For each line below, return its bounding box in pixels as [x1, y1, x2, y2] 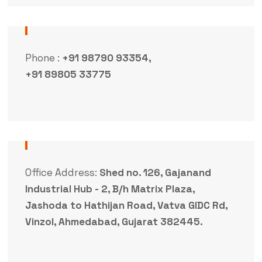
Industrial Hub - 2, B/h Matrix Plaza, [25, 182, 195, 195]
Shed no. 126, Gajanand [99, 166, 211, 179]
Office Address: [25, 166, 99, 179]
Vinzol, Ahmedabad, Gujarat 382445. [25, 215, 203, 228]
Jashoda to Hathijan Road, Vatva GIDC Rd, [25, 198, 227, 212]
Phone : [25, 51, 62, 64]
